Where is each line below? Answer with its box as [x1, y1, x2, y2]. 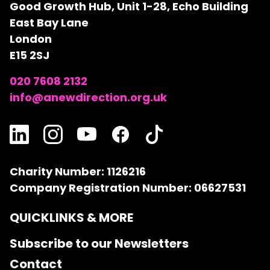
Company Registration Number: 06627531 [10, 180, 246, 196]
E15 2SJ [10, 48, 49, 63]
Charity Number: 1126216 [10, 164, 146, 180]
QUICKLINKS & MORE [10, 209, 133, 227]
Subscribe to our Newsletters [10, 235, 189, 253]
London [10, 31, 52, 47]
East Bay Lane [10, 15, 89, 31]
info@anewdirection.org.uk [10, 90, 167, 105]
